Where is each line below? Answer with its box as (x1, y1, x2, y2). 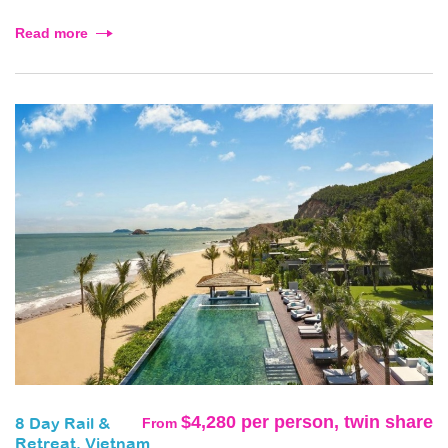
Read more (15, 25, 88, 42)
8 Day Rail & (15, 416, 110, 432)
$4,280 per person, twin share (181, 411, 433, 432)
